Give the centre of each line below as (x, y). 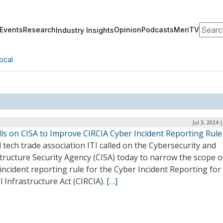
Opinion (128, 30)
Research (39, 30)
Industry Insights (85, 30)
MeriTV (186, 30)
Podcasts (158, 30)
